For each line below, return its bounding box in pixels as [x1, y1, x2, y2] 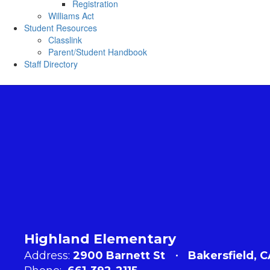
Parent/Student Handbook [48, 46, 147, 58]
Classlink [48, 34, 82, 46]
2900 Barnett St [73, 249, 165, 262]
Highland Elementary [24, 231, 176, 247]
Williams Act [48, 10, 94, 22]
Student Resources [24, 22, 97, 34]
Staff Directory [24, 58, 78, 70]
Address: [24, 249, 70, 262]
